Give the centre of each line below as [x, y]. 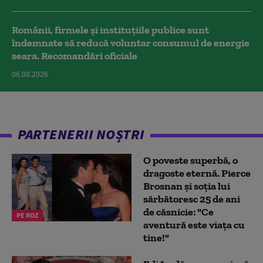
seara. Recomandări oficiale [75, 56]
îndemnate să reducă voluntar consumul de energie [131, 43]
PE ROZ [27, 215]
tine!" [156, 238]
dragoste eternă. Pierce [197, 173]
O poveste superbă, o [190, 161]
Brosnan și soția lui [187, 186]
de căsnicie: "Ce [178, 212]
